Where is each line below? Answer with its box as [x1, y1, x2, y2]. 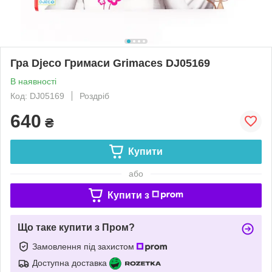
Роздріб [80, 90, 109, 101]
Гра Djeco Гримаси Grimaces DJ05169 [10, 56, 210, 69]
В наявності [10, 76, 56, 86]
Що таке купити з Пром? [18, 222, 135, 233]
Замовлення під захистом [32, 241, 137, 251]
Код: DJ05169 [10, 90, 64, 101]
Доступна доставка [32, 257, 107, 268]
